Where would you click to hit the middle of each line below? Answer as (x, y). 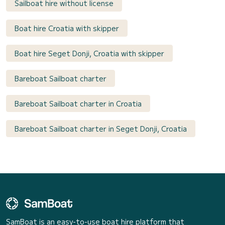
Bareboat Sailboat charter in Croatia (78, 103)
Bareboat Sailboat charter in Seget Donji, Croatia (101, 128)
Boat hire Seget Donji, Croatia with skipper (89, 53)
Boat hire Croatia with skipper (67, 28)
